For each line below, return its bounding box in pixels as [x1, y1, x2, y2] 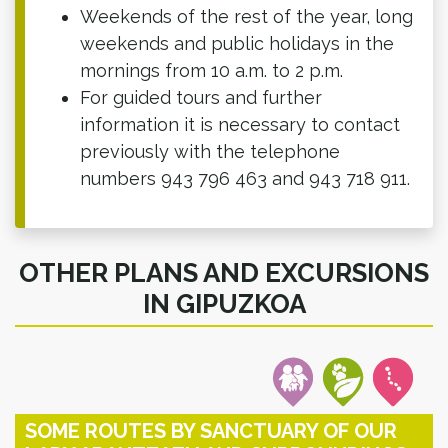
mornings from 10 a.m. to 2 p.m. [80, 59, 343, 81]
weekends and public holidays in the [80, 32, 394, 54]
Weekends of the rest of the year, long [80, 5, 413, 27]
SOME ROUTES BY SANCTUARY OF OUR [25, 418, 397, 443]
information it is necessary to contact [80, 113, 400, 135]
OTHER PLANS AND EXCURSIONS [19, 257, 429, 288]
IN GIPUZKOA [142, 288, 306, 319]
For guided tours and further [80, 86, 322, 108]
